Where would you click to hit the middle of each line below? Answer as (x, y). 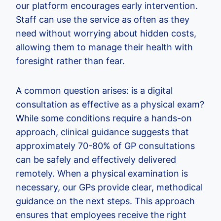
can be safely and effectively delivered (96, 159)
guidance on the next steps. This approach (105, 201)
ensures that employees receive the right (101, 215)
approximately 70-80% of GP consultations (105, 146)
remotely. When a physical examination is (102, 173)
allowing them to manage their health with (104, 47)
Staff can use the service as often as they (103, 19)
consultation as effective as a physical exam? (110, 104)
